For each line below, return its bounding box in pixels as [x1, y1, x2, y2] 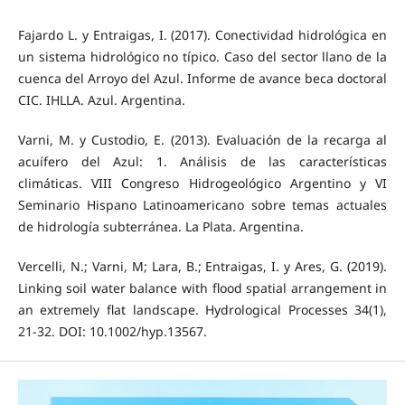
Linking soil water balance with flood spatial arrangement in [17, 278, 388, 297]
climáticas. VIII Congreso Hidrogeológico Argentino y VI [17, 174, 388, 192]
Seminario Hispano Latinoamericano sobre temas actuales [17, 195, 388, 213]
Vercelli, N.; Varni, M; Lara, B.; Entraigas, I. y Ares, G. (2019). [17, 257, 388, 275]
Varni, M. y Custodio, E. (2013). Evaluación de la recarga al [17, 130, 388, 148]
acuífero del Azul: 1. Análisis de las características [17, 152, 388, 170]
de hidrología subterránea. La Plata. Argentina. [17, 217, 304, 235]
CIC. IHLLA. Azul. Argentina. [17, 90, 185, 108]
